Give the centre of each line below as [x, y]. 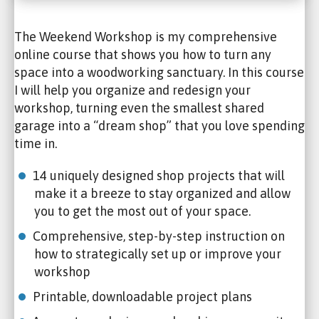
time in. [36, 143]
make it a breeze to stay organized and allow [162, 193]
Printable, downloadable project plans [142, 296]
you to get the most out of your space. [142, 211]
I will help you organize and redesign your [132, 90]
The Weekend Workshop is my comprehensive [146, 36]
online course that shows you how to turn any [143, 54]
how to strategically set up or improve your [158, 253]
